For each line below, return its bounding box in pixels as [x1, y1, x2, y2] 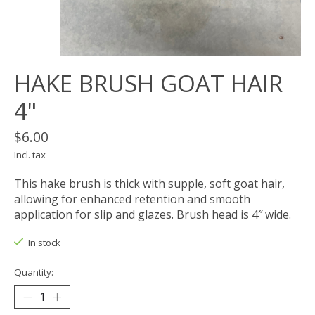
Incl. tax [14, 148, 46, 162]
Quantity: [14, 265, 53, 278]
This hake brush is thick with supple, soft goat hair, [14, 176, 285, 192]
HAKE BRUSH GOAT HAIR [14, 67, 283, 100]
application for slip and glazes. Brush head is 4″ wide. [14, 207, 291, 223]
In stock [27, 236, 60, 250]
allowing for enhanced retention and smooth [14, 191, 250, 207]
